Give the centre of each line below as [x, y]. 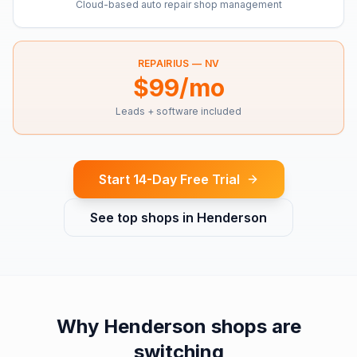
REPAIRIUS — [171, 63]
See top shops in [143, 218]
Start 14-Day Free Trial [169, 179]
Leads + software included [178, 111]
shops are [253, 326]
